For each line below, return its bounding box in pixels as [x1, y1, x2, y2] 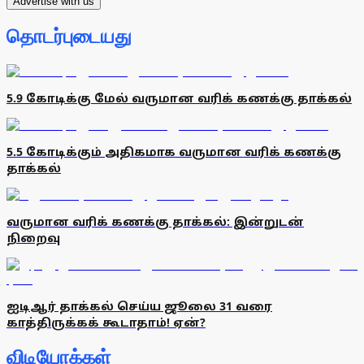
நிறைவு [6, 230, 60, 246]
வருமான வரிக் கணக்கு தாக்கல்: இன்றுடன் [6, 214, 304, 230]
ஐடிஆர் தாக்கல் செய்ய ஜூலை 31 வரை [6, 298, 272, 314]
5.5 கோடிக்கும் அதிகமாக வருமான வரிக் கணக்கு [6, 144, 341, 160]
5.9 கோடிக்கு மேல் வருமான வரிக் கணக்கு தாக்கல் [6, 90, 352, 106]
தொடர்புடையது [6, 26, 132, 48]
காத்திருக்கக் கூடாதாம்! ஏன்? [6, 314, 206, 331]
